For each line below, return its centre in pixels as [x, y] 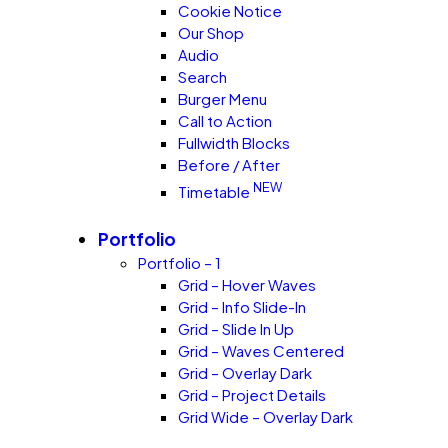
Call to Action [225, 121]
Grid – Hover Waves [247, 284]
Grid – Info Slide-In [242, 306]
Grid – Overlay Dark [245, 372]
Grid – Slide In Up [236, 328]
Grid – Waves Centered [261, 350]
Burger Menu [222, 99]
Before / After [229, 165]
